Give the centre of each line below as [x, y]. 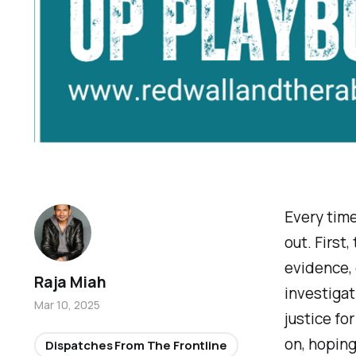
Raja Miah [70, 282]
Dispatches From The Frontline [136, 346]
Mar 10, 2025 [68, 305]
